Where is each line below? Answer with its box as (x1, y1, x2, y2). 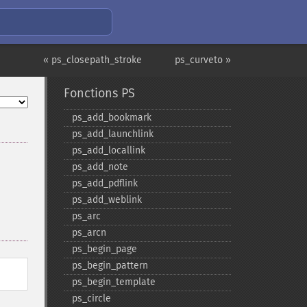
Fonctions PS (63, 86, 135, 101)
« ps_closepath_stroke (43, 54, 142, 66)
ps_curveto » (175, 54, 231, 66)
